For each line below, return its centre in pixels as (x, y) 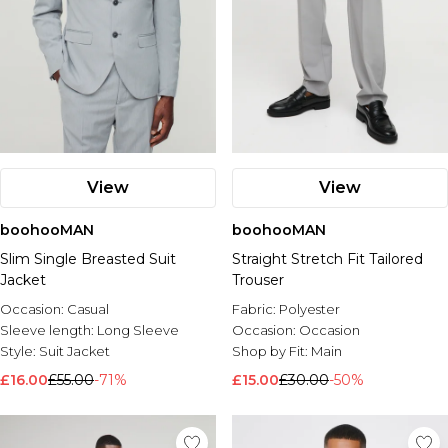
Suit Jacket (74, 351)
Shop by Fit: (271, 351)
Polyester (309, 309)
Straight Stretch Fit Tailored (327, 259)
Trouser (258, 280)
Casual (88, 309)
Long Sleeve (138, 330)
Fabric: (255, 309)
